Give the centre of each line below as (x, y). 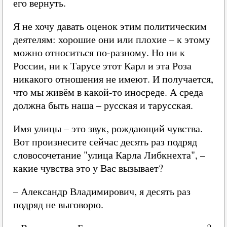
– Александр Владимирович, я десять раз (102, 191)
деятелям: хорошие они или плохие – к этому (112, 39)
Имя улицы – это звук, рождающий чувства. (108, 128)
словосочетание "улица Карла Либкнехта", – (109, 155)
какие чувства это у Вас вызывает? (88, 168)
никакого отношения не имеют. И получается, (113, 79)
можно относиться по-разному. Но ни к (99, 52)
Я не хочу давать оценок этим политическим (110, 26)
